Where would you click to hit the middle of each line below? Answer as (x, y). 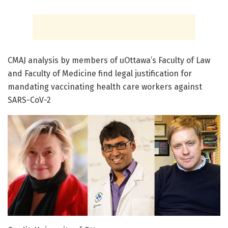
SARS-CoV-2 (29, 100)
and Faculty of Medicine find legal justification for (100, 73)
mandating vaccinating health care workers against (105, 87)
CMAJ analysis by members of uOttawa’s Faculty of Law (109, 60)
